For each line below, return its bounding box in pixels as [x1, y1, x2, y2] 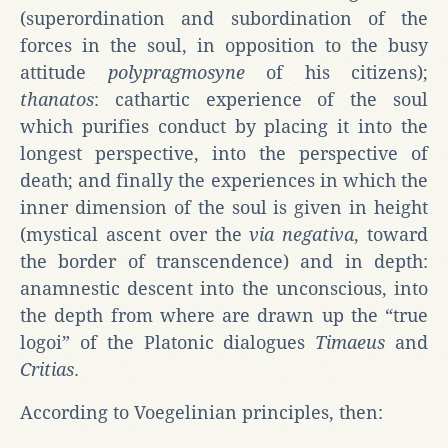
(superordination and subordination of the [20, 7, 428, 29]
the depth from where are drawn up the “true [20, 304, 428, 326]
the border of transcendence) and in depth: [20, 250, 428, 272]
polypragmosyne [107, 61, 266, 83]
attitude [20, 61, 108, 83]
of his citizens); [266, 61, 428, 83]
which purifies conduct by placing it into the [20, 115, 428, 137]
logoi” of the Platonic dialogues [20, 331, 316, 353]
